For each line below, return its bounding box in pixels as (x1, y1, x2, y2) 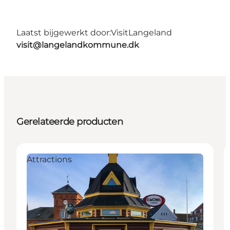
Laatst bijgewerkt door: (16, 28, 111, 38)
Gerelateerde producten (16, 116, 123, 128)
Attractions (27, 155, 72, 165)
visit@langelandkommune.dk (16, 40, 139, 50)
